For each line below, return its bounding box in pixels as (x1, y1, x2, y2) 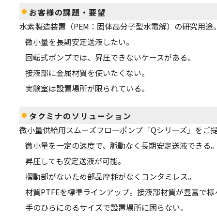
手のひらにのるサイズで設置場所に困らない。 (25, 201, 188, 213)
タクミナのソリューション (29, 109, 132, 122)
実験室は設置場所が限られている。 (25, 82, 149, 94)
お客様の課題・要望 (29, 6, 106, 18)
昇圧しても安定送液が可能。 (25, 155, 125, 167)
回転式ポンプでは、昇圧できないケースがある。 (25, 51, 195, 63)
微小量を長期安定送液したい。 (25, 35, 134, 47)
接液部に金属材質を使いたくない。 (25, 66, 149, 78)
